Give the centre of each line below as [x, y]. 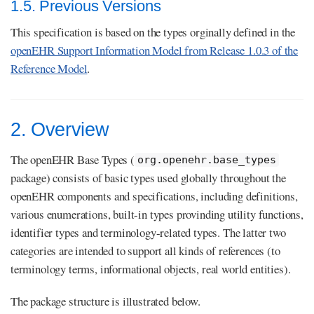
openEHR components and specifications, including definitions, [154, 196]
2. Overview [60, 130]
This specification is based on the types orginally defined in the [153, 32]
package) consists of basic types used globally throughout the [148, 177]
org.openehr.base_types [206, 160]
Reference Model [49, 69]
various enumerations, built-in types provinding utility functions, [157, 214]
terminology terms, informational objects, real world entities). [151, 268]
